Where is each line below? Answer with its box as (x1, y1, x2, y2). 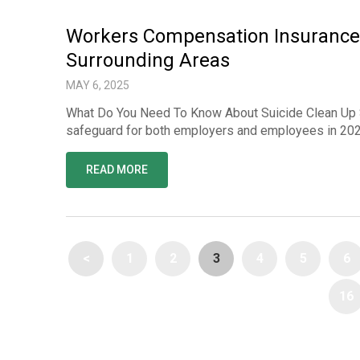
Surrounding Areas (66, 49, 230, 72)
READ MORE (86, 163, 148, 176)
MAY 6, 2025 (66, 79, 129, 92)
